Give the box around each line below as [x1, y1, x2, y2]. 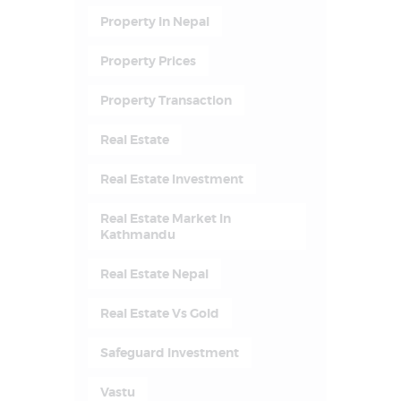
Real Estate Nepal [99, 265, 209, 282]
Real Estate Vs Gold [99, 304, 219, 321]
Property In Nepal [99, 13, 209, 30]
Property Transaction [99, 91, 232, 108]
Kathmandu [99, 226, 175, 243]
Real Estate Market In [99, 209, 231, 226]
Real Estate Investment [99, 170, 243, 187]
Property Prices [99, 52, 196, 69]
